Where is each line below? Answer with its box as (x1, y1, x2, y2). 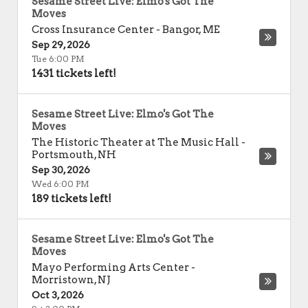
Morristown (32, 274, 94, 286)
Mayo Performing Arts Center (32, 261, 189, 274)
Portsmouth (32, 148, 94, 161)
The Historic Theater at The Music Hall (32, 136, 239, 148)
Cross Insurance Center (32, 23, 154, 36)
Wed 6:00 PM (32, 179, 89, 189)
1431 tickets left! (32, 67, 116, 80)
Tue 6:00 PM (32, 54, 85, 64)
